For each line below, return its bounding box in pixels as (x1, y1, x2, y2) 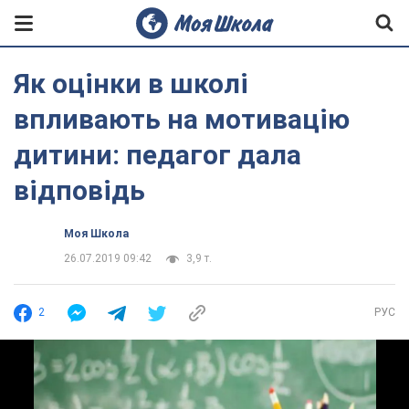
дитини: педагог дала (14, 139, 301, 171)
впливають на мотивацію (14, 103, 350, 135)
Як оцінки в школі (14, 68, 248, 100)
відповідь (14, 174, 145, 206)
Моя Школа (64, 227, 129, 240)
